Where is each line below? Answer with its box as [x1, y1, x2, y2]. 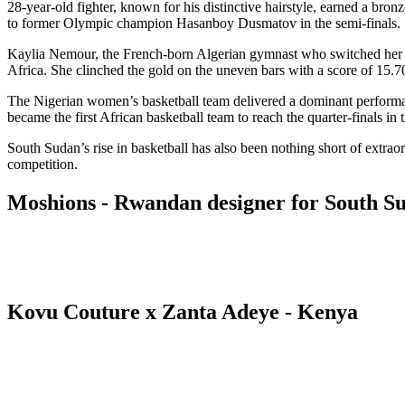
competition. [7, 155, 78, 172]
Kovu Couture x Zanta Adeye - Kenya [7, 299, 358, 324]
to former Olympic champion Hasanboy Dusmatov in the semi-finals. [7, 14, 400, 31]
